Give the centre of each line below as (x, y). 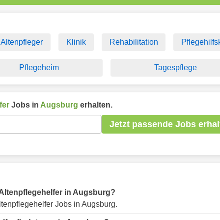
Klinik (76, 42)
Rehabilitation (134, 42)
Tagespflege (176, 68)
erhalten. (95, 105)
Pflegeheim (39, 68)
